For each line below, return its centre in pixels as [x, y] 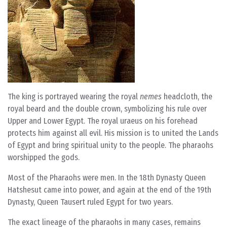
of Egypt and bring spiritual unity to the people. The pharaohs [110, 145]
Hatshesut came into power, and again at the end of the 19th [109, 190]
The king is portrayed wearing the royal [74, 97]
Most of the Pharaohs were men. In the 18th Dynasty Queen [107, 178]
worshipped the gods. [44, 157]
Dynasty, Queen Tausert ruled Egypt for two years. [90, 202]
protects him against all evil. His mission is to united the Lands [113, 133]
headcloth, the [187, 97]
